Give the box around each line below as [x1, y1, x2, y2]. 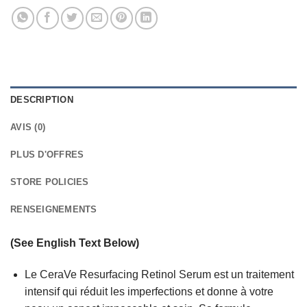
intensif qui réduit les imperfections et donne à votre [24, 285, 273, 297]
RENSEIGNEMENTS [10, 204, 97, 214]
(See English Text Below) [10, 236, 139, 249]
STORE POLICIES [10, 176, 89, 187]
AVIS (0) [10, 121, 46, 132]
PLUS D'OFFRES [10, 149, 84, 160]
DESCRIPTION [10, 94, 73, 105]
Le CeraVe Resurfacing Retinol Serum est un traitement [24, 268, 294, 280]
